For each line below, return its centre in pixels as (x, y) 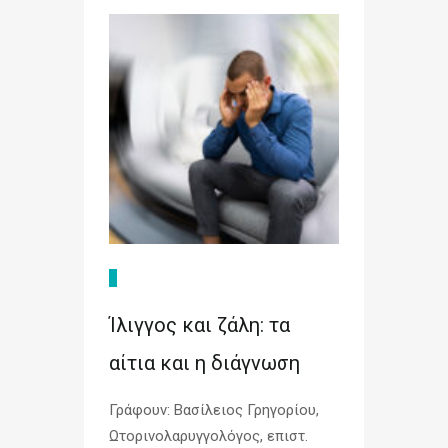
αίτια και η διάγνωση (204, 363)
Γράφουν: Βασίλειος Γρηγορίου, (214, 410)
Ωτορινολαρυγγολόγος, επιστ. (208, 436)
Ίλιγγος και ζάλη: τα (199, 325)
